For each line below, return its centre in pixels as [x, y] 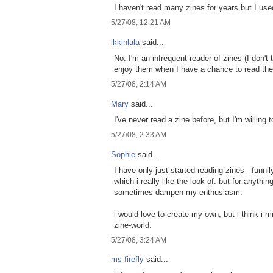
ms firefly [127, 260]
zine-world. [133, 225]
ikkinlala [125, 42]
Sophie [123, 154]
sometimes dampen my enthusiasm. [178, 192]
